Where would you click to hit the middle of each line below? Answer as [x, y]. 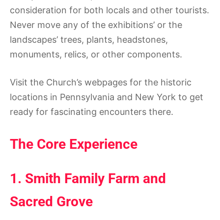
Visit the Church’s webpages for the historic [101, 82]
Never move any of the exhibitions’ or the [96, 25]
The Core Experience [74, 144]
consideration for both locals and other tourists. [110, 10]
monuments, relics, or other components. [96, 54]
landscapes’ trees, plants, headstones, [89, 40]
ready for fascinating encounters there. [92, 112]
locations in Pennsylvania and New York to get [107, 97]
